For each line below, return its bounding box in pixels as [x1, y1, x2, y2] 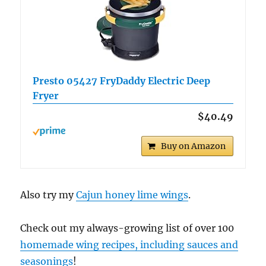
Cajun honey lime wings [76, 188, 189, 201]
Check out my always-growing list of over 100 [20, 221, 235, 234]
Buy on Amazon [160, 140, 226, 151]
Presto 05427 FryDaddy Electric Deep [33, 74, 211, 87]
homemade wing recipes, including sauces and [20, 238, 239, 251]
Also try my [20, 188, 77, 201]
